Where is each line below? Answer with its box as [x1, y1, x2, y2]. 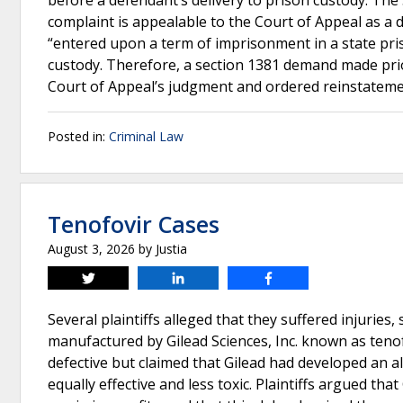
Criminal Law [109, 128, 184, 145]
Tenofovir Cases [48, 209, 219, 239]
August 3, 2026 [48, 240, 135, 257]
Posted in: [48, 128, 109, 145]
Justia [156, 240, 187, 257]
